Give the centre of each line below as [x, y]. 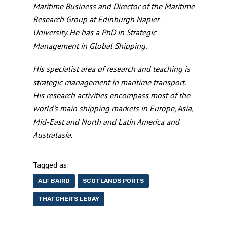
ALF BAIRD [54, 181]
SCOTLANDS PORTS [113, 181]
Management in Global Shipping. [90, 46]
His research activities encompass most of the [111, 96]
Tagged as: [51, 164]
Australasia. [52, 135]
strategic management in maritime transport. [109, 82]
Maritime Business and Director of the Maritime [113, 6]
